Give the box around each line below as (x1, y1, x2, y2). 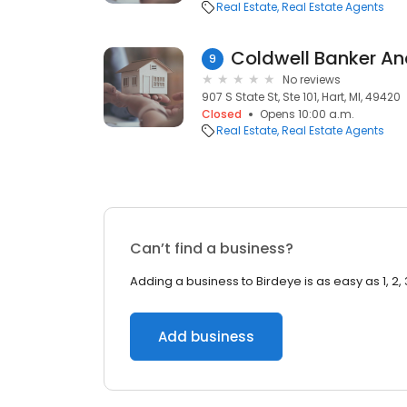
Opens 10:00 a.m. (260, 106, 354, 122)
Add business (158, 327, 254, 346)
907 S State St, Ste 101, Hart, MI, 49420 (202, 89, 401, 104)
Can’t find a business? (130, 238, 293, 259)
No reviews (283, 72, 341, 87)
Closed (202, 106, 242, 122)
